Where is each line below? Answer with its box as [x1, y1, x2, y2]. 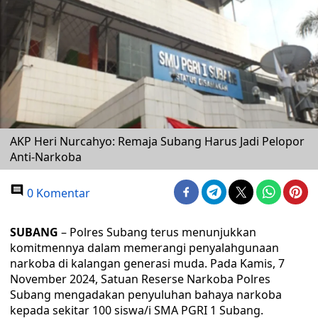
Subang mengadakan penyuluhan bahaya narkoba [10, 287, 282, 302]
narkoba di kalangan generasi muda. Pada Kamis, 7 [10, 256, 285, 271]
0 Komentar [24, 185, 90, 201]
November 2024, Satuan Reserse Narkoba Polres [10, 271, 270, 287]
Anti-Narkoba [10, 149, 82, 165]
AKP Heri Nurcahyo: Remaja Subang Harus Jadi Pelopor [10, 133, 305, 149]
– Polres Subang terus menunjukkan [58, 224, 256, 240]
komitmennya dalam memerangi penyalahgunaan [10, 240, 279, 256]
